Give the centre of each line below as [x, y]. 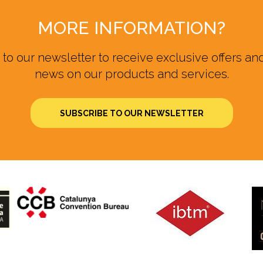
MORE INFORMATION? [131, 28]
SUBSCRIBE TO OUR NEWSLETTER [131, 113]
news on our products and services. [131, 74]
